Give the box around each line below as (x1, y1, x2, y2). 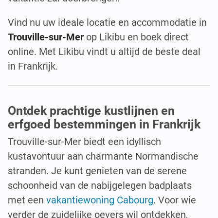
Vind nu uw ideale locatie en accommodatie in (8, 16, 207, 28)
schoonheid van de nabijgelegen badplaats (8, 180, 192, 192)
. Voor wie (153, 194, 196, 206)
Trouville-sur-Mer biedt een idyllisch (8, 136, 161, 148)
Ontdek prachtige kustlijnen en (8, 104, 175, 118)
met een (8, 194, 46, 206)
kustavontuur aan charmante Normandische (8, 150, 199, 163)
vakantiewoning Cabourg (46, 194, 153, 206)
